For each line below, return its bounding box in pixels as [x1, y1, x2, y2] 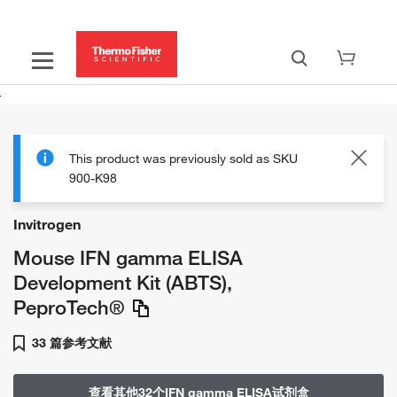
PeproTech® [13, 294, 125, 319]
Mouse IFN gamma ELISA [13, 245, 243, 269]
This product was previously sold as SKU [69, 151, 298, 167]
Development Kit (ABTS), [13, 269, 232, 294]
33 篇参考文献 [28, 335, 112, 351]
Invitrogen [13, 215, 81, 233]
